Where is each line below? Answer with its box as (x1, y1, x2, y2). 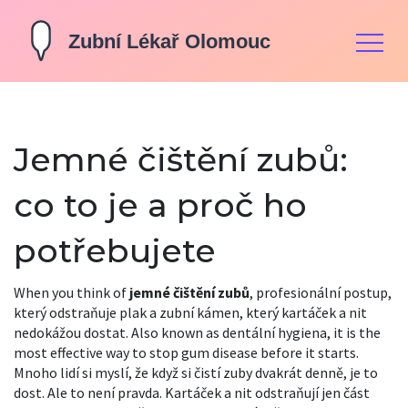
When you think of (14, 283, 129, 301)
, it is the (327, 323, 381, 342)
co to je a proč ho (14, 185, 307, 225)
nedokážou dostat (14, 323, 126, 342)
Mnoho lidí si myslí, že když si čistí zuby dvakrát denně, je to (14, 363, 378, 382)
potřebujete (14, 230, 216, 270)
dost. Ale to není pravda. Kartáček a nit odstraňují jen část (14, 383, 370, 402)
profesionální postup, (256, 283, 392, 301)
